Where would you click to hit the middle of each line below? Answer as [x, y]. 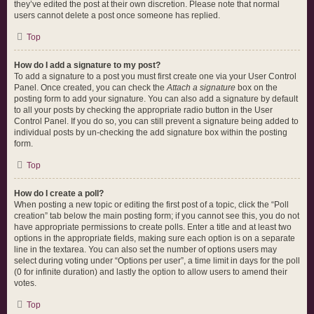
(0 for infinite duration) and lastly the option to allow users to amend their [151, 272]
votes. [25, 283]
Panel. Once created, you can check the [90, 88]
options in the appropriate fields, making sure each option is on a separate [155, 238]
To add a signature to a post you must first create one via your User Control [155, 76]
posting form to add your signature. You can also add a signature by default [156, 99]
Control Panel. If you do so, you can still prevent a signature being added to [156, 121]
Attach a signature [201, 88]
